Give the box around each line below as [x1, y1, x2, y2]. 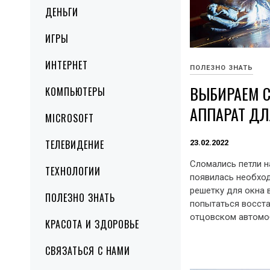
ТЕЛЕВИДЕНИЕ [45, 137, 104, 152]
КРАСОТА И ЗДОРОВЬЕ [45, 217, 140, 231]
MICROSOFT [45, 111, 94, 125]
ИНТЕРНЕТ [45, 58, 88, 72]
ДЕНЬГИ [45, 5, 78, 19]
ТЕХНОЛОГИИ [45, 164, 101, 178]
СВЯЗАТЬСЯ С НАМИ [45, 243, 131, 258]
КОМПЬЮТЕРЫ [45, 84, 105, 99]
